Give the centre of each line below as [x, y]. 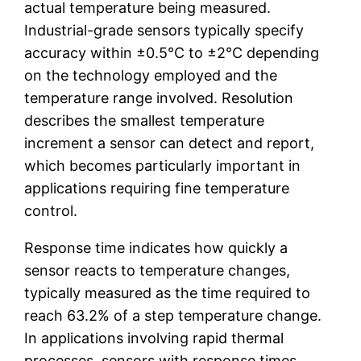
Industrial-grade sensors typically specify [164, 30]
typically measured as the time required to [168, 293]
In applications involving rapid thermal [154, 338]
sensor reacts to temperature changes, [158, 270]
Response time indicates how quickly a [156, 247]
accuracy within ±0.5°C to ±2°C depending [172, 52]
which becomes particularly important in [163, 165]
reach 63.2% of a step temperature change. [173, 315]
